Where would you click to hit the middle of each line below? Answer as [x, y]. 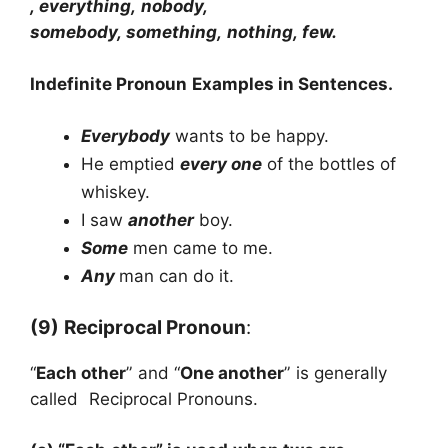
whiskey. [115, 192]
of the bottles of [329, 164]
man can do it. [176, 276]
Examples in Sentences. [290, 83]
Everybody [125, 136]
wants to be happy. [249, 136]
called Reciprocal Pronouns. [144, 398]
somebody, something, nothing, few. [184, 32]
